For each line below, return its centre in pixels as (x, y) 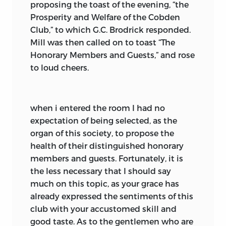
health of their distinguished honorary (107, 145)
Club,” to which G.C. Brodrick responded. (110, 29)
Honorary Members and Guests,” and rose (112, 54)
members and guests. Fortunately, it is (107, 158)
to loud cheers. (60, 67)
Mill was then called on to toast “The (103, 42)
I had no (148, 107)
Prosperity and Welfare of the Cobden (105, 17)
